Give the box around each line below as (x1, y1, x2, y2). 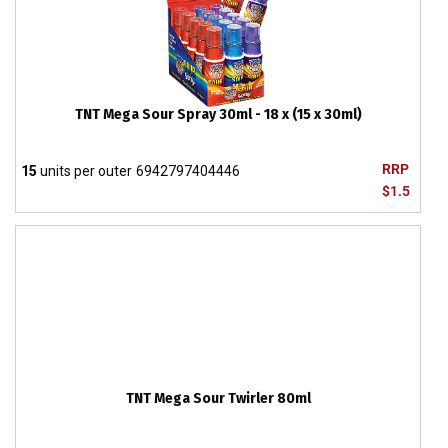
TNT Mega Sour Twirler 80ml (125, 390, 311, 407)
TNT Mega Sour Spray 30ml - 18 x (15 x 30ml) (74, 106, 362, 123)
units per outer (37, 163, 132, 179)
